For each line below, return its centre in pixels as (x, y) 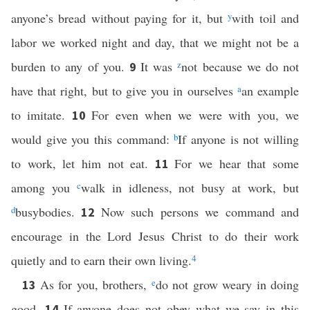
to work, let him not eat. (83, 163)
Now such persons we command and (200, 212)
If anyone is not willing (239, 139)
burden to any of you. (70, 66)
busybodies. (48, 212)
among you (44, 188)
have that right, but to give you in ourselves (124, 91)
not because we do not (240, 66)
